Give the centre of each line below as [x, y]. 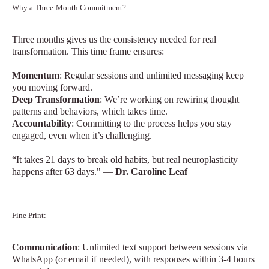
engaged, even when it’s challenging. [82, 135]
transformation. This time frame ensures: [88, 51]
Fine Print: [29, 215]
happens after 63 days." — [64, 171]
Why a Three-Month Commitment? [69, 8]
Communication [45, 247]
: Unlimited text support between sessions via [163, 247]
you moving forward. [52, 87]
